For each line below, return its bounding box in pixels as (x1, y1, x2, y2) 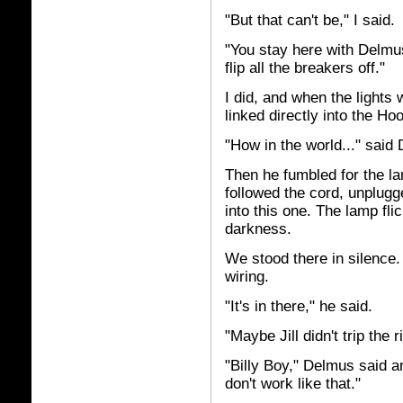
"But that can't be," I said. (225, 12, 395, 29)
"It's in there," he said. (225, 298, 372, 315)
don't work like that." (225, 375, 361, 392)
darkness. (225, 220, 291, 237)
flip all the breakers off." (225, 59, 385, 76)
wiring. (225, 268, 269, 285)
